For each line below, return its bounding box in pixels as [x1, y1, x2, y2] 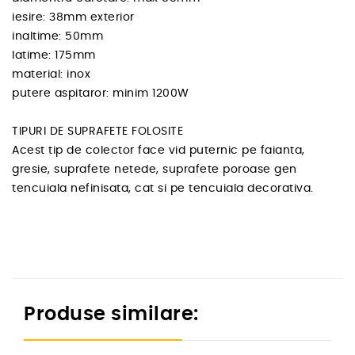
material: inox [12, 69, 90, 81]
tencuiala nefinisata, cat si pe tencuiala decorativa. [12, 183, 314, 195]
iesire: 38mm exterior [12, 12, 135, 24]
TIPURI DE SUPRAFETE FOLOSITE [12, 126, 183, 138]
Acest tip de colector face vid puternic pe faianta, [12, 145, 305, 157]
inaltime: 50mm [12, 31, 103, 43]
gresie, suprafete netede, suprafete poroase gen [12, 164, 297, 176]
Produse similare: [24, 305, 199, 325]
